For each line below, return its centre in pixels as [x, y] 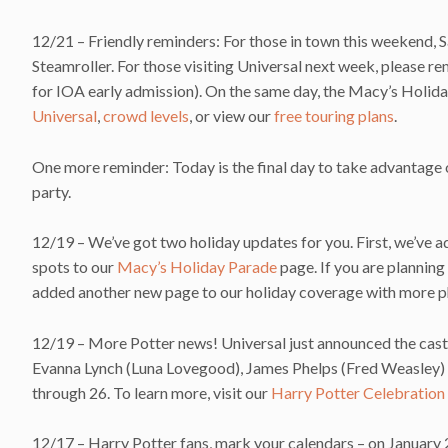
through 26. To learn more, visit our [151, 392]
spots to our [74, 267]
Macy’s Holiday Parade [197, 267]
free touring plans [334, 115]
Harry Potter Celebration [358, 392]
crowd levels [146, 115]
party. [51, 191]
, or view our [231, 115]
